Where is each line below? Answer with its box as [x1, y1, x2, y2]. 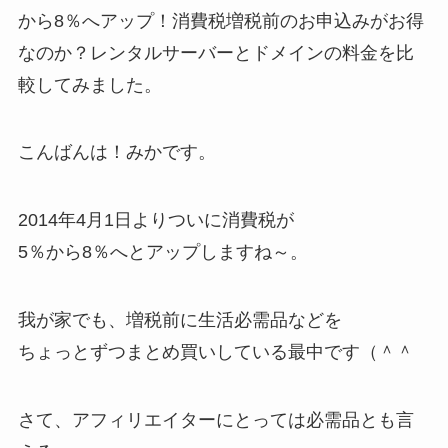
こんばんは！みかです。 [17, 142, 216, 163]
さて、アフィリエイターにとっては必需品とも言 [17, 409, 414, 430]
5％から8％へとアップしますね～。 [17, 242, 308, 263]
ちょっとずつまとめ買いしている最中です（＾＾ [17, 342, 414, 363]
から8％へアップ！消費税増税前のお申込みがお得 [17, 10, 424, 31]
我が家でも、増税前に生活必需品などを [17, 310, 342, 331]
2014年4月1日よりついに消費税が [17, 210, 294, 231]
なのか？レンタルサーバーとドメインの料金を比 [17, 42, 414, 63]
